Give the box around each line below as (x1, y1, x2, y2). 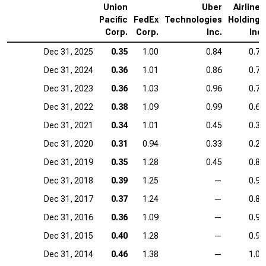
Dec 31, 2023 (44, 84, 93, 93)
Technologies (164, 15, 222, 24)
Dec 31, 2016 (44, 213, 93, 222)
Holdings (228, 15, 265, 24)
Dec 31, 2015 (44, 231, 93, 240)
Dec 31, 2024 (44, 65, 93, 75)
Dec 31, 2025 (44, 47, 93, 56)
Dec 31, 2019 (44, 157, 93, 167)
